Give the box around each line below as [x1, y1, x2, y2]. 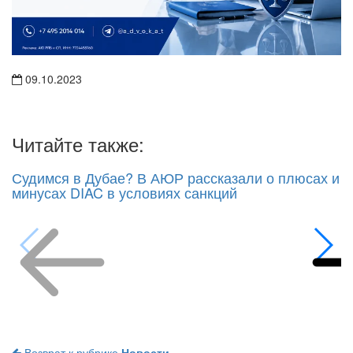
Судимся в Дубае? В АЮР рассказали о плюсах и [12, 167, 340, 188]
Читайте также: [12, 130, 144, 158]
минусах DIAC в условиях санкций [12, 182, 237, 203]
